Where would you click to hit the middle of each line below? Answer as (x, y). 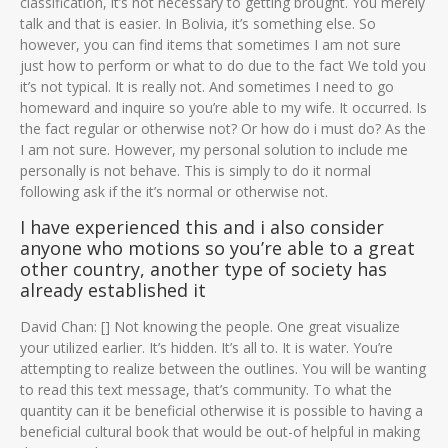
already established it (113, 290)
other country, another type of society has (203, 269)
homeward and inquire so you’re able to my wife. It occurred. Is (223, 107)
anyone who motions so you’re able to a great (217, 248)
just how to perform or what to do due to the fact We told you (223, 65)
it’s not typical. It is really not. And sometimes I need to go (207, 86)
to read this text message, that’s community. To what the (206, 389)
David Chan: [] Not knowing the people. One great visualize (210, 326)
